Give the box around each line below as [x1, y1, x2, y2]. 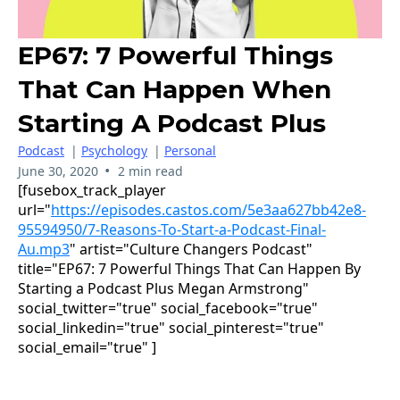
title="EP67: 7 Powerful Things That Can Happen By [18, 259, 361, 279]
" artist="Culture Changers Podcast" [70, 239, 312, 259]
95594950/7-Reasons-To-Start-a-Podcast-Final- [18, 220, 326, 239]
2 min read [117, 162, 183, 179]
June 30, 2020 [18, 162, 98, 179]
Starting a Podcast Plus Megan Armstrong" [18, 279, 309, 298]
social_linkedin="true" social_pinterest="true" [18, 318, 324, 337]
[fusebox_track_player [18, 180, 166, 200]
